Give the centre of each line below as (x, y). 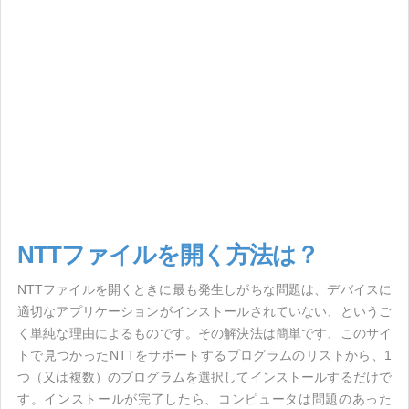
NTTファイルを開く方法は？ (168, 255)
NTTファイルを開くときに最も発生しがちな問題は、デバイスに (204, 289)
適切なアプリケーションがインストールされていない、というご (204, 311)
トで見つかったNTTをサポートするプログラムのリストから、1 (204, 355)
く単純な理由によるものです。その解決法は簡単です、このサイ (204, 333)
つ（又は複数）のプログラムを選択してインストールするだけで (204, 377)
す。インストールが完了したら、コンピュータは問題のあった (204, 399)
